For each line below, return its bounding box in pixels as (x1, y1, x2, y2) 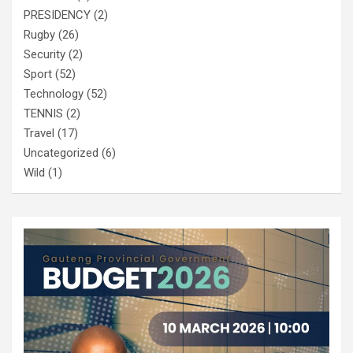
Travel (24, 125, 54, 140)
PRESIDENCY (24, 7, 91, 22)
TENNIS (24, 106, 63, 121)
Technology (24, 86, 84, 101)
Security (24, 46, 65, 61)
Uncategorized (24, 145, 98, 160)
